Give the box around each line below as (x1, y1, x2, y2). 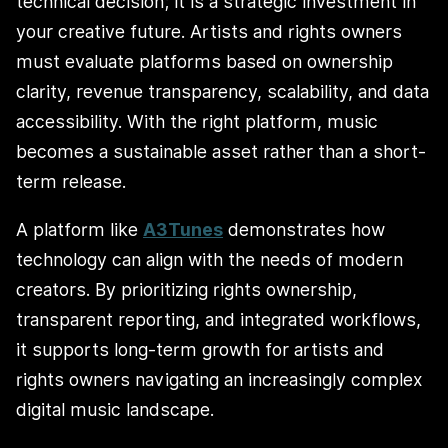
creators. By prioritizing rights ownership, (16, 278, 357, 300)
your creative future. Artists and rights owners (16, 21, 402, 43)
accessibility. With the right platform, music (16, 111, 378, 133)
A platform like (16, 218, 143, 240)
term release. (16, 171, 126, 193)
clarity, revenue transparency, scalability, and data (16, 81, 429, 103)
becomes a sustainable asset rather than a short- (16, 141, 426, 163)
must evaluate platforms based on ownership (16, 51, 393, 73)
